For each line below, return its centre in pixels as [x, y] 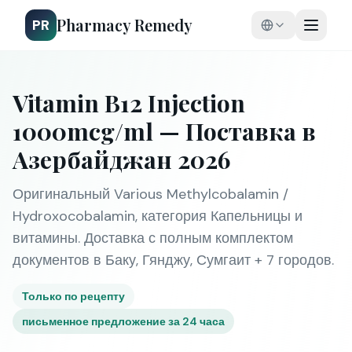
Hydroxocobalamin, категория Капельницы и [158, 216]
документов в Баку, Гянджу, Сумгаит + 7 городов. [173, 260]
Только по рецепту [73, 296]
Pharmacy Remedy [125, 25]
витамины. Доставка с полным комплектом [153, 238]
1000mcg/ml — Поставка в [164, 131]
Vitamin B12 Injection [129, 103]
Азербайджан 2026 [121, 159]
